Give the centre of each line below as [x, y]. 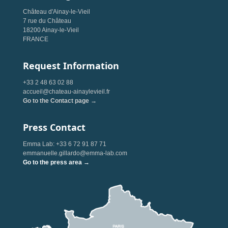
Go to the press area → [56, 162]
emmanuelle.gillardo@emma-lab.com [75, 153]
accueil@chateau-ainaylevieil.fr [66, 92]
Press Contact [54, 127]
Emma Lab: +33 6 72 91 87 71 [64, 144]
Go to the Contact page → [60, 101]
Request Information [71, 66]
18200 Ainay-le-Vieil [51, 30]
